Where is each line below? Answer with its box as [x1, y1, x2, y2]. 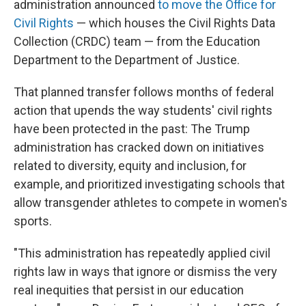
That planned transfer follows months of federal [14, 85, 274, 99]
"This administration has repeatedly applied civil [14, 246, 270, 260]
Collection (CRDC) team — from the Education [14, 34, 260, 48]
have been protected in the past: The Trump [14, 122, 250, 136]
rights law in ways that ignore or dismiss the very [14, 264, 277, 279]
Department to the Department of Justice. [14, 53, 240, 67]
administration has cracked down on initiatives [14, 140, 264, 154]
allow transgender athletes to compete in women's [14, 195, 288, 210]
